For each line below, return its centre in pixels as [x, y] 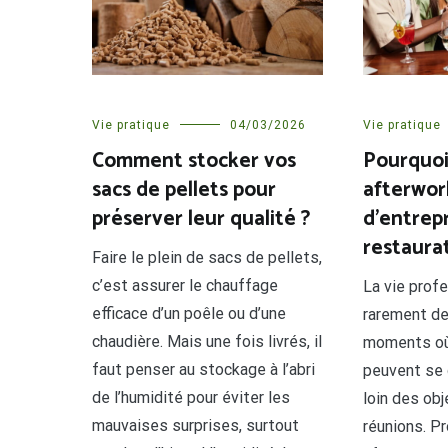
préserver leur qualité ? [201, 218]
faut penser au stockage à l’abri [203, 369]
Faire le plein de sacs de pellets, [207, 257]
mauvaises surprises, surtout [195, 425]
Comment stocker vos [194, 160]
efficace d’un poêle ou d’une [189, 313]
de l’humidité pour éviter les [191, 397]
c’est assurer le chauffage [185, 285]
